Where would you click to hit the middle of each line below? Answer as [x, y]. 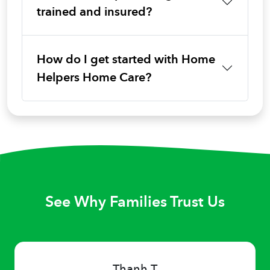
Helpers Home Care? [94, 77]
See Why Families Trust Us [135, 201]
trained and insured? [94, 12]
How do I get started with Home [126, 59]
